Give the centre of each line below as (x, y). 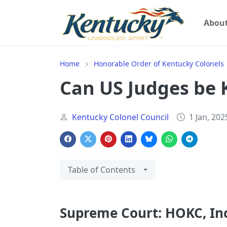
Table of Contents (102, 169)
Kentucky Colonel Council (120, 117)
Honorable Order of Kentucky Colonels (159, 63)
